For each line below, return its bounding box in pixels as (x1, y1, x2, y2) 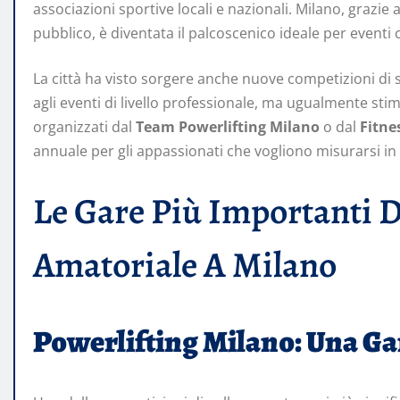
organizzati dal (33, 117, 136, 137)
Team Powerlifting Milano (136, 117, 320, 137)
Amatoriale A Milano (33, 240, 337, 290)
